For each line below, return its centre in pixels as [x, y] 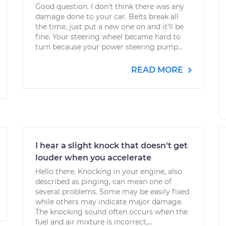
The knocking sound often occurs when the [111, 212]
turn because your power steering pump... [109, 47]
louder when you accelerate [93, 158]
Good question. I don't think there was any [110, 7]
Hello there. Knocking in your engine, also [109, 172]
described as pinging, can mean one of [103, 182]
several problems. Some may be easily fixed [112, 192]
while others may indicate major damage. [109, 202]
